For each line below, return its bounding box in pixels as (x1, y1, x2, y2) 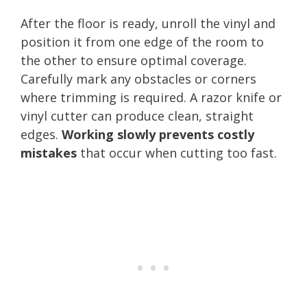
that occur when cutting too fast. (77, 144, 277, 161)
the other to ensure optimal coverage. (21, 51, 247, 69)
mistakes (21, 144, 77, 161)
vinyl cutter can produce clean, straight (21, 107, 254, 124)
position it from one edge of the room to (21, 33, 264, 50)
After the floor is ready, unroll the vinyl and (21, 14, 275, 32)
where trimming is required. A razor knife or (21, 88, 282, 106)
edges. (21, 125, 62, 143)
